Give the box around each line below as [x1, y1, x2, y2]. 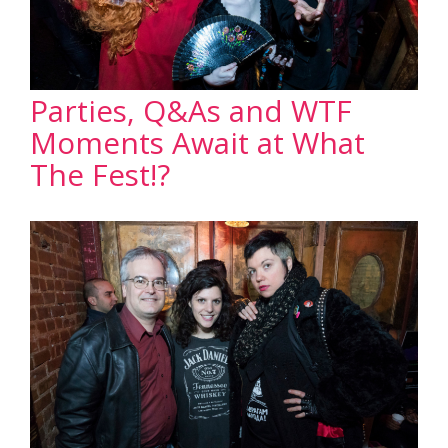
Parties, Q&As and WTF [30, 90, 352, 132]
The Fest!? [30, 154, 170, 196]
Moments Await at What [30, 122, 365, 164]
